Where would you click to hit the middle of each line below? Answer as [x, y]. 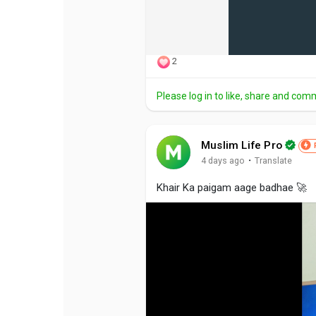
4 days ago [223, 161]
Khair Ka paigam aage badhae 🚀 [232, 187]
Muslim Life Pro [242, 145]
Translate [273, 161]
